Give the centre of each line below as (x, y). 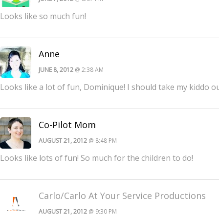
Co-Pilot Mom (67, 124)
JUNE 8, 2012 (56, 69)
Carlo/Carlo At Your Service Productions (122, 195)
